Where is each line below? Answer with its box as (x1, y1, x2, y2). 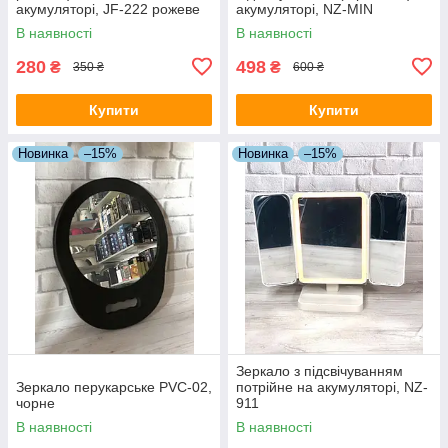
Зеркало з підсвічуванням (236, 362, 403, 379)
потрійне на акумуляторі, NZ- (236, 378, 428, 395)
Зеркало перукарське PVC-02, (16, 378, 212, 395)
